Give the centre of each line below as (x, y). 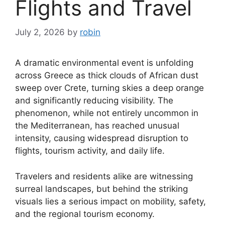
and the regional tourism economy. (85, 214)
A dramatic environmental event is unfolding (104, 63)
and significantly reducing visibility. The (94, 101)
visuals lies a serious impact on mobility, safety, (110, 201)
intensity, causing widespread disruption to (102, 138)
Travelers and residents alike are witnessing (104, 176)
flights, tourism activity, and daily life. (90, 151)
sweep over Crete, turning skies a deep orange (109, 88)
